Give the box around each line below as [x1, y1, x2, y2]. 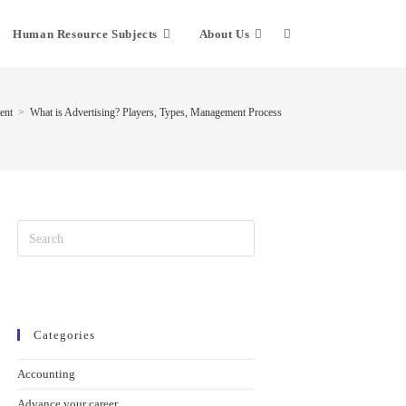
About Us [198, 27, 250, 41]
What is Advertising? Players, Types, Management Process [30, 106, 282, 119]
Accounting [16, 367, 75, 381]
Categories [33, 328, 95, 342]
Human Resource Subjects [13, 27, 158, 41]
